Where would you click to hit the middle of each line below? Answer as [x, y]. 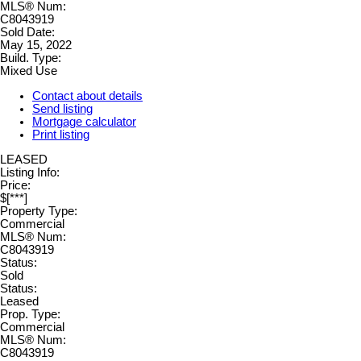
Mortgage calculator [84, 121]
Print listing [61, 134]
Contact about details [87, 95]
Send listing [62, 108]
